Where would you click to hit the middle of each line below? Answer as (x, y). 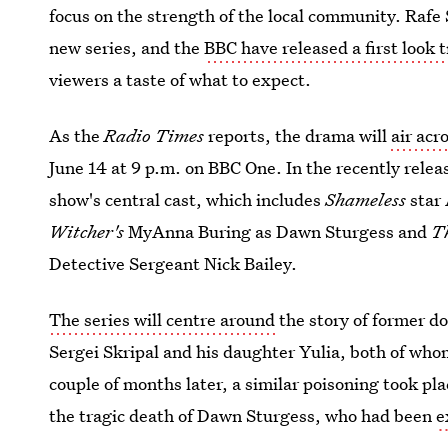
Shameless (368, 199)
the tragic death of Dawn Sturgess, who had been (243, 415)
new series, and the (127, 47)
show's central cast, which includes (187, 199)
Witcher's (89, 231)
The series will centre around (162, 319)
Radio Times (156, 135)
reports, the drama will (300, 135)
